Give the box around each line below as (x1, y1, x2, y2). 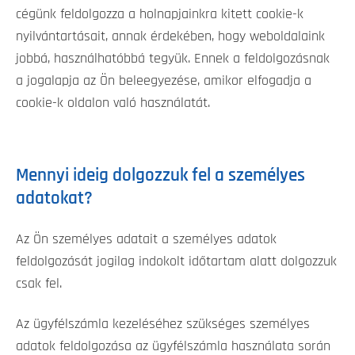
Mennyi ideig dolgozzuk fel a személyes (16, 166, 305, 185)
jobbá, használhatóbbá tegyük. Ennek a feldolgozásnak (16, 51, 330, 66)
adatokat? (16, 189, 93, 208)
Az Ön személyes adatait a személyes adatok (16, 231, 277, 246)
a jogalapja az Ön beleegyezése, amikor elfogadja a (16, 73, 311, 88)
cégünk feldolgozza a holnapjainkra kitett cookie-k (16, 6, 303, 21)
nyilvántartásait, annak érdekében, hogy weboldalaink (16, 29, 325, 44)
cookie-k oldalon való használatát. (16, 95, 210, 110)
